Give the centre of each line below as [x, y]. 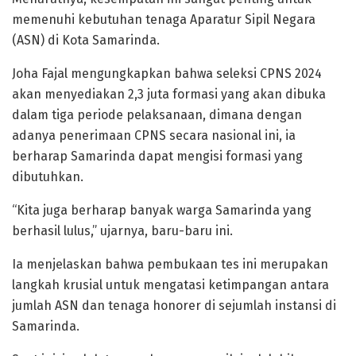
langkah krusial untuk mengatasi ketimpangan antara [170, 284]
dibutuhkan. [48, 176]
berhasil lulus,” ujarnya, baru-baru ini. [122, 230]
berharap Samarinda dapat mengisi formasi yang [157, 156]
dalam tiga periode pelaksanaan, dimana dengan [157, 114]
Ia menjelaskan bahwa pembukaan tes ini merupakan [170, 264]
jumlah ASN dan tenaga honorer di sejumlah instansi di [174, 305]
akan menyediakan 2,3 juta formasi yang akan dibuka [169, 94]
